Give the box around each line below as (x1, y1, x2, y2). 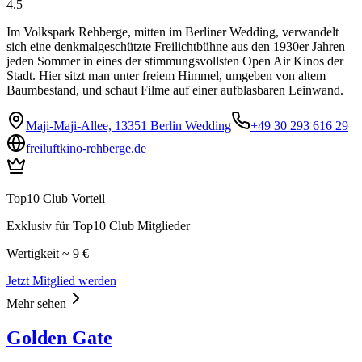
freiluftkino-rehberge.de (26, 141, 146, 155)
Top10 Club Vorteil (6, 191, 105, 205)
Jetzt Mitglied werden (6, 273, 116, 288)
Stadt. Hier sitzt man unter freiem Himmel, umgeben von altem (6, 68, 326, 82)
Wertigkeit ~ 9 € (6, 246, 89, 260)
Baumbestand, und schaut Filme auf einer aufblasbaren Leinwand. (6, 82, 343, 97)
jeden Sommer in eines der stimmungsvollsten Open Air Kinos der (6, 53, 343, 68)
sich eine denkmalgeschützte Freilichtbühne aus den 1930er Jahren (6, 39, 345, 53)
